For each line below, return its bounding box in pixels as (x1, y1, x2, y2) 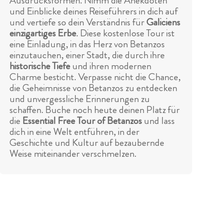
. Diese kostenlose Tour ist (76, 26, 175, 41)
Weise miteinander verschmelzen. (9, 146, 137, 161)
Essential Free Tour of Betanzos (22, 113, 142, 128)
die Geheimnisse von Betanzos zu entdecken (9, 81, 178, 96)
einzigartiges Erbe (9, 26, 77, 41)
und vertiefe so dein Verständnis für (9, 15, 147, 30)
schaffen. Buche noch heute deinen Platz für (9, 103, 180, 117)
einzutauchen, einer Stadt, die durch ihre (9, 48, 165, 63)
